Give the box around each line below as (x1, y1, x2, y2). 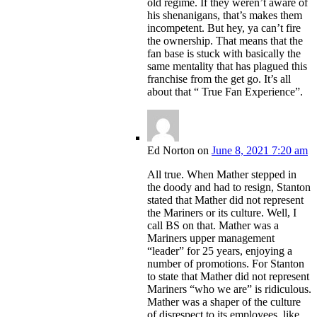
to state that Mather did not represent (147, 270, 309, 283)
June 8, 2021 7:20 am (212, 144, 308, 157)
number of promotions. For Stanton (147, 258, 304, 270)
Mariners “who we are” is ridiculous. (147, 283, 311, 296)
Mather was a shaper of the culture (147, 296, 301, 309)
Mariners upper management (147, 232, 275, 245)
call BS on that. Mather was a (147, 219, 279, 232)
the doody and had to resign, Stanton (147, 181, 311, 194)
